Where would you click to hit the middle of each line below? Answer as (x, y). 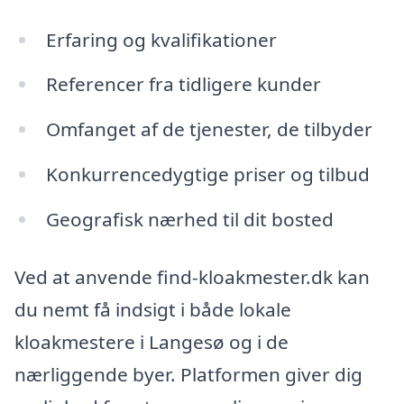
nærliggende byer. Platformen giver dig (188, 374)
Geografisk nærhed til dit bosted (189, 220)
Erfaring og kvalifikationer (161, 39)
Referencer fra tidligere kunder (183, 84)
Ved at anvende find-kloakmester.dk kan (192, 276)
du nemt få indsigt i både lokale (153, 309)
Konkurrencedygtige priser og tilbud (207, 174)
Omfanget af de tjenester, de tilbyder (209, 129)
